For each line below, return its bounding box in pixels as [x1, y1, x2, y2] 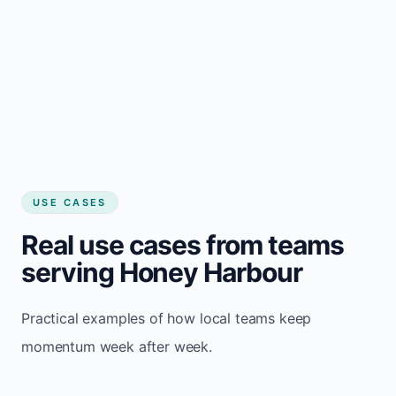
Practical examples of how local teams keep [21, 308, 312, 327]
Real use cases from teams [21, 228, 344, 261]
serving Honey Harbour [21, 255, 302, 288]
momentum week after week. [21, 337, 212, 355]
